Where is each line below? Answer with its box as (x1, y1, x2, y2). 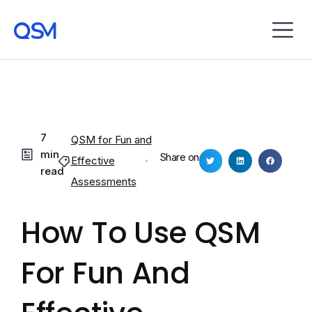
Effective (70, 154, 115, 167)
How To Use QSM (21, 212, 260, 253)
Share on (159, 150, 199, 164)
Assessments (70, 175, 136, 188)
